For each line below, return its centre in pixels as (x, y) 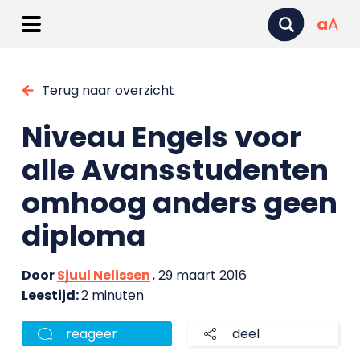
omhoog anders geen (179, 203)
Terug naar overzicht (108, 90)
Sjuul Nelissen (103, 275)
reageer (91, 334)
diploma (83, 236)
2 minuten (112, 295)
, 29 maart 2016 (199, 275)
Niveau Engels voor (161, 137)
